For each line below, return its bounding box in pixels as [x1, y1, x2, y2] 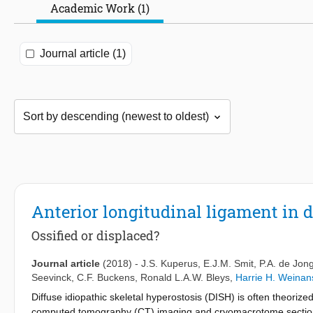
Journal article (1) [40, 48, 126, 60]
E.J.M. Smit [203, 258, 254, 270]
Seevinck [31, 272, 71, 284]
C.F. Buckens [77, 272, 135, 284]
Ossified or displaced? [31, 227, 159, 245]
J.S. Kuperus [141, 258, 198, 270]
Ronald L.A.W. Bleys [140, 272, 230, 284]
